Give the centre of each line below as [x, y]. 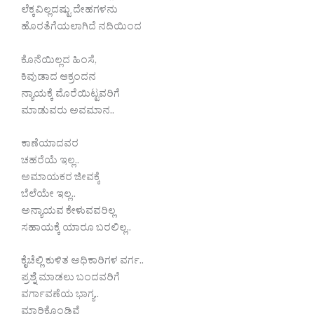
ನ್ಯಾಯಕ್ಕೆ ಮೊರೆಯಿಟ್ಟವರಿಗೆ [70, 95]
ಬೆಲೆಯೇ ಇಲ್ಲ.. [48, 196]
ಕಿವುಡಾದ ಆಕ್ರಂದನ [59, 78]
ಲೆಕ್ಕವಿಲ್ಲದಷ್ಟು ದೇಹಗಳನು [69, 12]
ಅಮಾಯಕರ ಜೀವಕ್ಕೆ [61, 179]
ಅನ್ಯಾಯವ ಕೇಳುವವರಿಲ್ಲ [68, 213]
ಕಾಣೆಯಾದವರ [50, 146]
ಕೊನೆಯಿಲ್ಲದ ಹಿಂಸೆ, [59, 62]
